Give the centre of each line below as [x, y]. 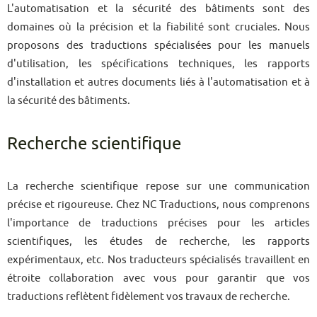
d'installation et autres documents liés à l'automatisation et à [158, 82]
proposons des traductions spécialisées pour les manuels [158, 45]
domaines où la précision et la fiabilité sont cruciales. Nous [158, 27]
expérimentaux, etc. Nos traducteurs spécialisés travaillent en [158, 259]
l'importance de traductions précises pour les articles [158, 223]
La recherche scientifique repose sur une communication [158, 186]
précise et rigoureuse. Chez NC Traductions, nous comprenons [158, 204]
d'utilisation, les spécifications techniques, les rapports [158, 63]
